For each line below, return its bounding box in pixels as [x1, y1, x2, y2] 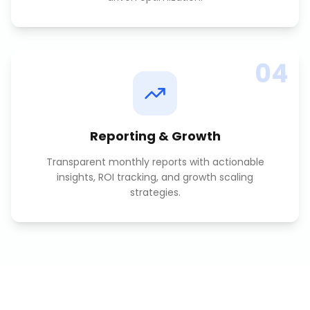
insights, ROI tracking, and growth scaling [57, 170, 253, 184]
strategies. [129, 185, 181, 199]
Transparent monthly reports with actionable [46, 155, 264, 169]
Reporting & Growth [89, 127, 221, 145]
